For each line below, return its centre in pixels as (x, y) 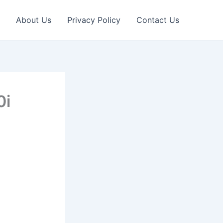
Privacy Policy (94, 20)
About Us (34, 20)
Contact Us (158, 20)
